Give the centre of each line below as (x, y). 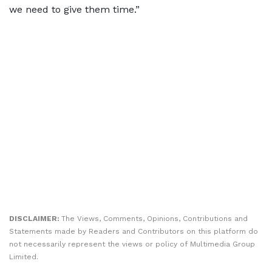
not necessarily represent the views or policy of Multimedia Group (132, 244)
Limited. (24, 257)
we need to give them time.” (74, 9)
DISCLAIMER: (35, 219)
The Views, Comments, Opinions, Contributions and (155, 219)
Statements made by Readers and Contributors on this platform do (134, 231)
